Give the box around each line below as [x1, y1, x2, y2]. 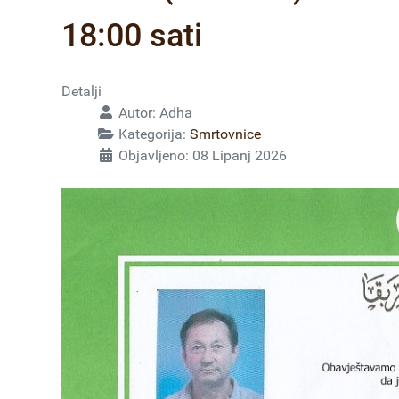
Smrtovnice [190, 126, 261, 143]
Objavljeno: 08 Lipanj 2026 [118, 147, 287, 165]
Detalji [61, 83, 102, 101]
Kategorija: [115, 126, 190, 143]
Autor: [115, 104, 159, 122]
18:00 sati [61, 17, 202, 55]
